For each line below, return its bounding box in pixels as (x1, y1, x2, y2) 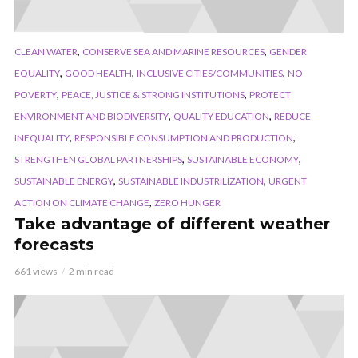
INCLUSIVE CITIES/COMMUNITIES (137, 66, 283, 79)
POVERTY (14, 88, 57, 101)
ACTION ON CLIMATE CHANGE (14, 196, 149, 209)
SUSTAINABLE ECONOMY (187, 153, 299, 165)
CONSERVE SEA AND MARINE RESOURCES (82, 45, 265, 58)
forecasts (14, 234, 94, 254)
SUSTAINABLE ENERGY (14, 174, 113, 187)
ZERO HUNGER (154, 196, 221, 209)
